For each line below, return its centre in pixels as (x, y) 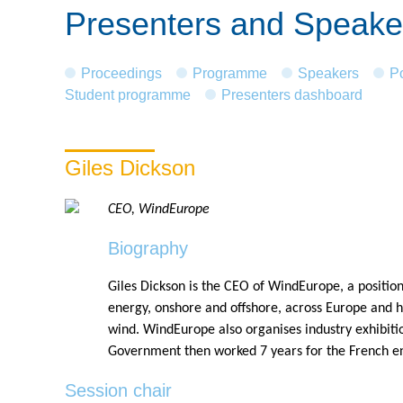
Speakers (328, 73)
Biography (148, 248)
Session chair (118, 390)
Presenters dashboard (292, 95)
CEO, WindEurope (159, 210)
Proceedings (121, 73)
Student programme (128, 95)
